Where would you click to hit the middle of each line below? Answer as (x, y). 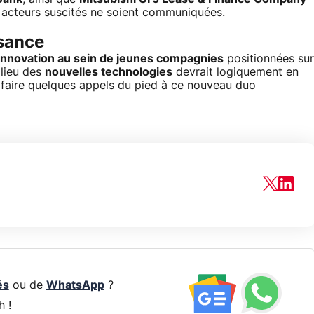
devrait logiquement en (235, 73)
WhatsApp (75, 285)
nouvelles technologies (109, 73)
